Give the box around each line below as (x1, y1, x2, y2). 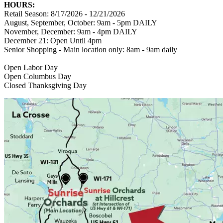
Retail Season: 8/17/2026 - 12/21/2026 (4, 9, 125, 18)
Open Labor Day (4, 63, 58, 72)
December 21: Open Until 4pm (4, 36, 102, 45)
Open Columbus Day (4, 72, 71, 81)
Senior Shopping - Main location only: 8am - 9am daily (4, 45, 177, 54)
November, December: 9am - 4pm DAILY (4, 27, 137, 36)
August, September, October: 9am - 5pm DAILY (4, 18, 157, 27)
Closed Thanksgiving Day (4, 81, 87, 90)
